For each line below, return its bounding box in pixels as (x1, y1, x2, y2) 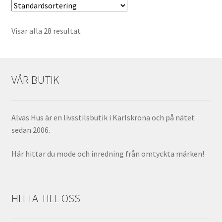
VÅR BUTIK (11, 73, 59, 87)
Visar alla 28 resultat (11, 26, 81, 36)
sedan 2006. (11, 125, 50, 135)
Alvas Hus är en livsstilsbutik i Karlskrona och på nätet (11, 112, 195, 123)
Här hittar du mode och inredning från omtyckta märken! (11, 148, 204, 159)
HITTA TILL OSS (11, 191, 80, 206)
